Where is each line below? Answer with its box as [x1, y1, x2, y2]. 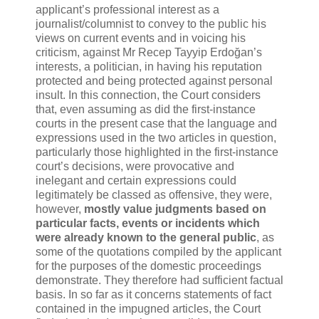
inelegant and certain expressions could [36, 174, 236, 187]
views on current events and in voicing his [36, 31, 246, 44]
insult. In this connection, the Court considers [36, 88, 261, 101]
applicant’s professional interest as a [36, 3, 219, 16]
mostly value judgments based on [84, 202, 266, 215]
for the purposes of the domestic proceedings [36, 259, 261, 272]
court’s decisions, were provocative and [36, 159, 234, 172]
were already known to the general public [36, 231, 256, 244]
